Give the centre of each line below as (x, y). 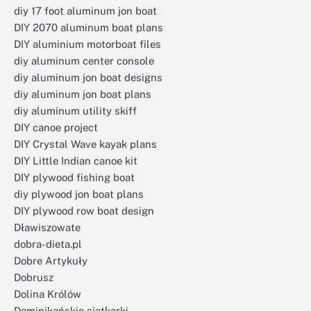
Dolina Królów (48, 294)
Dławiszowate (47, 227)
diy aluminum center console (84, 61)
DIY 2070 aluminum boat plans (89, 27)
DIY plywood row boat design (84, 211)
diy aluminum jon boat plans (83, 94)
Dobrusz (34, 277)
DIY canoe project (56, 127)
